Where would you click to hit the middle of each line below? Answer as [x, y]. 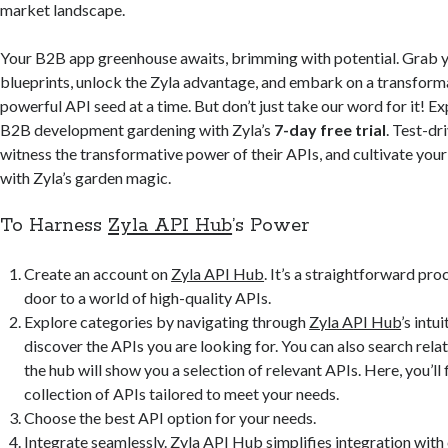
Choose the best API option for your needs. [170, 417]
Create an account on [98, 273]
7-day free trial [330, 129]
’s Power [271, 225]
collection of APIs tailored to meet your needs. [182, 393]
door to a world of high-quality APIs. [148, 297]
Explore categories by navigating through [167, 321]
